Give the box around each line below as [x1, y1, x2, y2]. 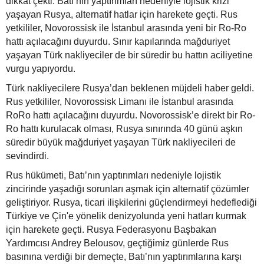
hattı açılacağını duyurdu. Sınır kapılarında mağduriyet [6, 37, 230, 47]
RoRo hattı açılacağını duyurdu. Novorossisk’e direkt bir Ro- [6, 110, 255, 121]
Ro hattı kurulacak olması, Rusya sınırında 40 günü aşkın [6, 124, 243, 134]
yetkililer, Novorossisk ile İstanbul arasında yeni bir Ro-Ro [6, 23, 246, 34]
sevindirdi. [6, 151, 49, 161]
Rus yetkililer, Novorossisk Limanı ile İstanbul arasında [6, 97, 233, 107]
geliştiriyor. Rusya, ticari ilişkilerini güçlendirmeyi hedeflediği [6, 197, 257, 208]
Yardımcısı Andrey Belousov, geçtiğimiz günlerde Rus [6, 238, 229, 249]
